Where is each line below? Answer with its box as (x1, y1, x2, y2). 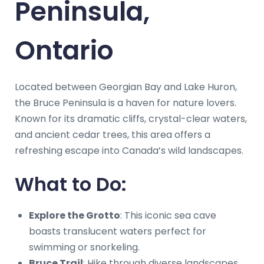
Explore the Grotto (29, 208, 120, 222)
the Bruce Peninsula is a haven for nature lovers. (15, 95, 236, 110)
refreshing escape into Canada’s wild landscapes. (15, 143, 243, 157)
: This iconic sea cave (120, 208, 216, 222)
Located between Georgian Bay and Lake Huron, (15, 80, 237, 94)
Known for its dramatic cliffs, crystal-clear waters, (15, 111, 247, 126)
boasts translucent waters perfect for (29, 224, 206, 238)
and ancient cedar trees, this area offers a (15, 127, 210, 141)
